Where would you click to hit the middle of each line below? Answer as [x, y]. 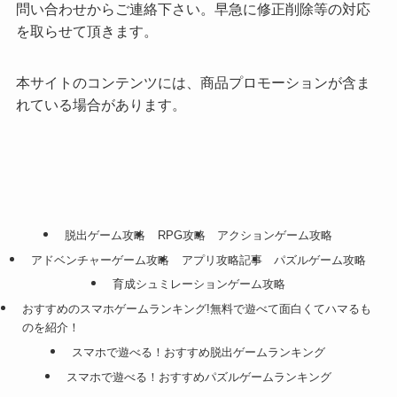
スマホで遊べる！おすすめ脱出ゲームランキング [198, 352]
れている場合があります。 [101, 104]
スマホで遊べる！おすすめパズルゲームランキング [198, 377]
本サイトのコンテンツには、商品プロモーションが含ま [193, 82]
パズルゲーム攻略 [319, 260]
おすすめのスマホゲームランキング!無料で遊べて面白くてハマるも [196, 309]
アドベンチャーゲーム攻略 [101, 260]
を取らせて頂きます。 [86, 31]
